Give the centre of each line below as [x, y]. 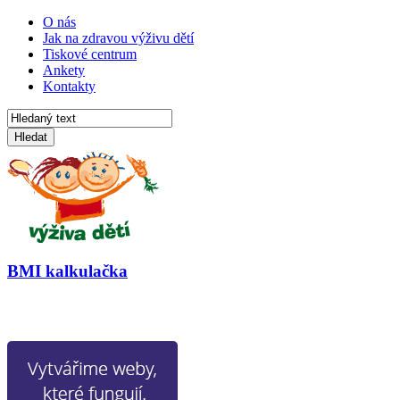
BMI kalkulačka [67, 271]
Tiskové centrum [90, 54]
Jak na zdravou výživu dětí [118, 38]
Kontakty [69, 86]
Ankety [64, 70]
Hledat [31, 137]
